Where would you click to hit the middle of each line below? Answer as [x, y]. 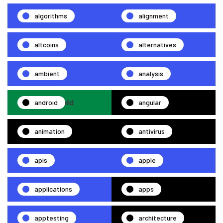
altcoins [47, 45]
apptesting [52, 218]
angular [150, 102]
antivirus [152, 131]
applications [53, 189]
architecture [158, 218]
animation [50, 131]
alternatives [157, 45]
